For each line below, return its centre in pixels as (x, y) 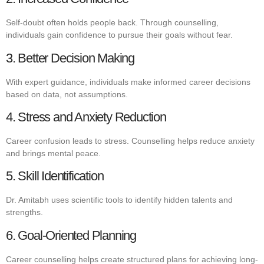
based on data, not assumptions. (67, 94)
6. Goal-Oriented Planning (71, 235)
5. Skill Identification (55, 176)
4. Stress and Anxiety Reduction (86, 117)
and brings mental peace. (53, 153)
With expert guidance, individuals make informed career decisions (128, 82)
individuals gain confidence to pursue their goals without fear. (119, 35)
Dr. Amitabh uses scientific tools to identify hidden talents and (119, 200)
